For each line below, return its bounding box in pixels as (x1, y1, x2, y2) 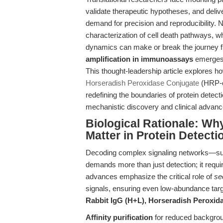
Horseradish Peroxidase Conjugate (86, 79, 199, 87)
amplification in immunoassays (86, 55, 193, 63)
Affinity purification (86, 213, 153, 222)
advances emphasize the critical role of (86, 172, 214, 181)
